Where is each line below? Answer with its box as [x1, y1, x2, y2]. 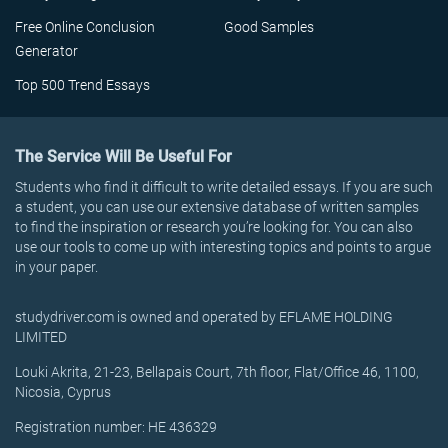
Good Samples [224, 19, 314, 35]
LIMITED [15, 329, 67, 345]
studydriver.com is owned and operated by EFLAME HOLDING [15, 309, 393, 325]
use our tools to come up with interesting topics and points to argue [15, 239, 431, 255]
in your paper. [15, 259, 98, 275]
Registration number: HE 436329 [15, 419, 217, 435]
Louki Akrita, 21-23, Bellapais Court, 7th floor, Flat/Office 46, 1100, [15, 364, 419, 380]
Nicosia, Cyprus [15, 384, 111, 400]
